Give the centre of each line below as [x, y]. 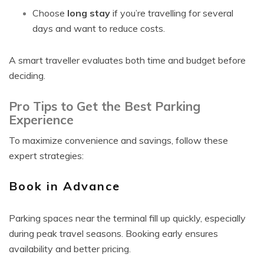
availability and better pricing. [70, 249]
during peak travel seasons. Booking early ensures [113, 233]
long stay [89, 13]
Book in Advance [65, 186]
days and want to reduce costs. [99, 28]
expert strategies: [46, 156]
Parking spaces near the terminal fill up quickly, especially [127, 218]
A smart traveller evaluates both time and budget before [127, 60]
